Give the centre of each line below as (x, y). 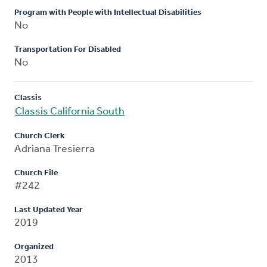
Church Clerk (39, 136)
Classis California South (70, 111)
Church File (36, 173)
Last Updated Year (49, 210)
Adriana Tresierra (55, 149)
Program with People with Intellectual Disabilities (108, 13)
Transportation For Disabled (68, 49)
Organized (34, 247)
